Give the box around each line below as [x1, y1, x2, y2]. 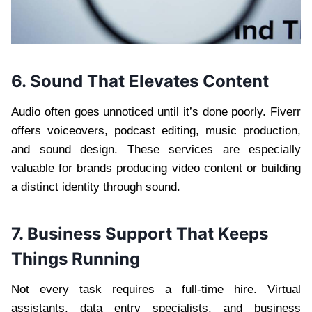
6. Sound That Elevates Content [11, 71, 269, 92]
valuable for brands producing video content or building [11, 162, 301, 175]
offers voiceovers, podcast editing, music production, [11, 124, 301, 138]
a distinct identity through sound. [11, 180, 180, 194]
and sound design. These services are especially [11, 143, 301, 157]
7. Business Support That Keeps [11, 224, 268, 244]
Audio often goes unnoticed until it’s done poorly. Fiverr [11, 105, 301, 119]
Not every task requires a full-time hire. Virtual [11, 283, 301, 297]
